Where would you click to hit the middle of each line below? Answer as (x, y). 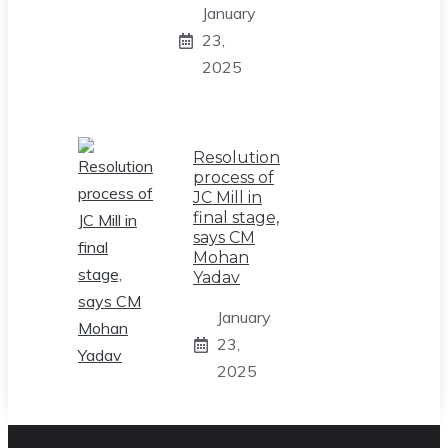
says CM (224, 238)
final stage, (236, 218)
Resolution (236, 158)
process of (233, 178)
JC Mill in (227, 198)
